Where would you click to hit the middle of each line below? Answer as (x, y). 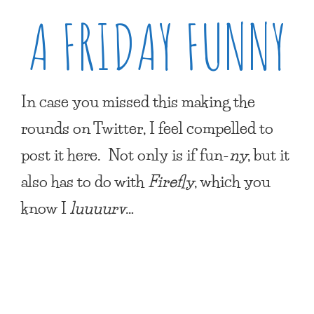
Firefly (171, 181)
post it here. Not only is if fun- (125, 155)
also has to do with (84, 181)
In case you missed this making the (138, 101)
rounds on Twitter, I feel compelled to (147, 128)
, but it (268, 155)
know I (46, 208)
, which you (232, 181)
